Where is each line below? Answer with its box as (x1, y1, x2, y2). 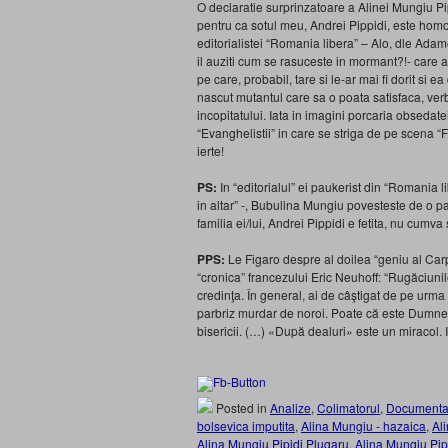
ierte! (197, 142, 224, 159)
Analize (270, 399, 311, 416)
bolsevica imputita (197, 417, 295, 434)
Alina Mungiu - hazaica (301, 417, 426, 434)
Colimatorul (317, 399, 380, 416)
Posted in (213, 399, 270, 416)
